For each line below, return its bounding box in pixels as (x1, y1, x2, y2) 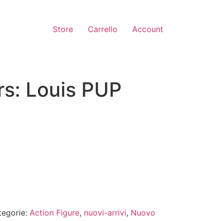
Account (132, 24, 163, 35)
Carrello (88, 24, 117, 35)
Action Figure (29, 208, 79, 218)
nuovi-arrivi (83, 208, 126, 218)
